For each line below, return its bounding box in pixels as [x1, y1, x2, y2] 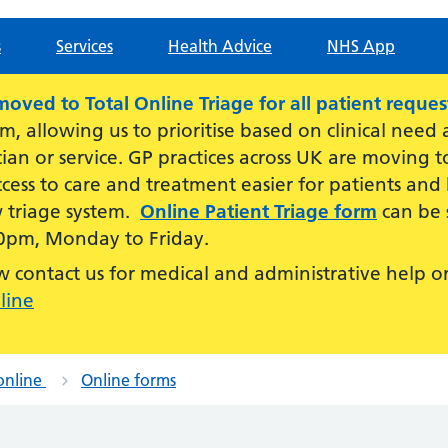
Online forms [81, 370, 176, 390]
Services [56, 36, 113, 56]
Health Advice [168, 36, 272, 56]
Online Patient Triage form [140, 200, 377, 223]
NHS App [327, 36, 395, 56]
